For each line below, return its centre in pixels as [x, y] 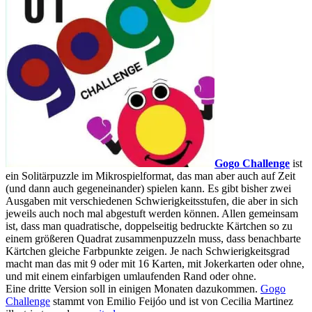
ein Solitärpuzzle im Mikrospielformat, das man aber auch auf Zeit [150, 176]
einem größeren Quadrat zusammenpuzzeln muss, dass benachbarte [153, 239]
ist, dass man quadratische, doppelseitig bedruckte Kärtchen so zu [149, 226]
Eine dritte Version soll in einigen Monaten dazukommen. [133, 289]
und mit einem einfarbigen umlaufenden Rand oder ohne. [131, 276]
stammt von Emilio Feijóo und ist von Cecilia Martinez [172, 302]
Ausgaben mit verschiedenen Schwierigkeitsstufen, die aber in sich [152, 201]
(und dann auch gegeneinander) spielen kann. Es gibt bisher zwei [148, 189]
